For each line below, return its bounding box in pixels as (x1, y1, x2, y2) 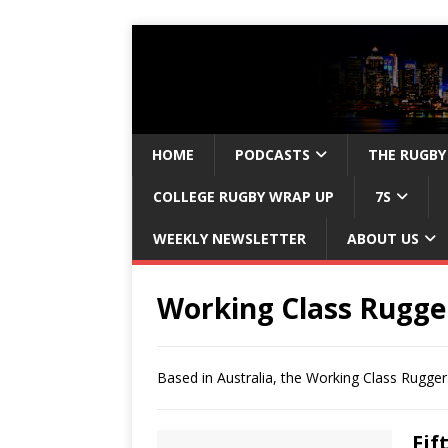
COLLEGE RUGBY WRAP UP (153, 187, 334, 207)
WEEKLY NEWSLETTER (153, 229, 306, 249)
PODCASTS (235, 145, 310, 165)
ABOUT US (347, 229, 419, 249)
